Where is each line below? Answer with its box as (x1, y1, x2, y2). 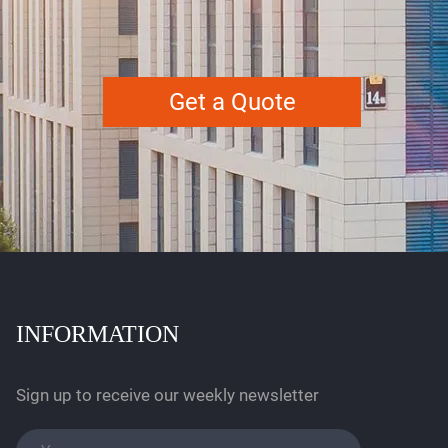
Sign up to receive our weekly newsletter (16, 384, 319, 405)
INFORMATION (16, 320, 179, 347)
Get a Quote (168, 87, 296, 116)
